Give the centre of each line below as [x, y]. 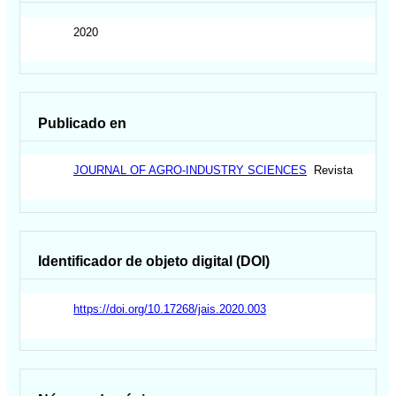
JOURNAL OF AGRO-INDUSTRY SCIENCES [190, 171]
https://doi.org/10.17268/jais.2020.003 [170, 308]
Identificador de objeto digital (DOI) [154, 262]
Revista [330, 171]
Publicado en [83, 123]
